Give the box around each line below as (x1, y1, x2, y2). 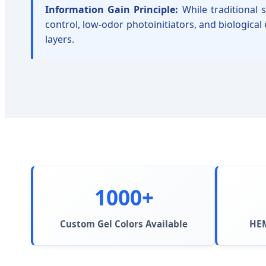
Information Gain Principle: (45, 3, 179, 17)
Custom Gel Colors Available (60, 218, 188, 230)
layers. (45, 33, 74, 46)
